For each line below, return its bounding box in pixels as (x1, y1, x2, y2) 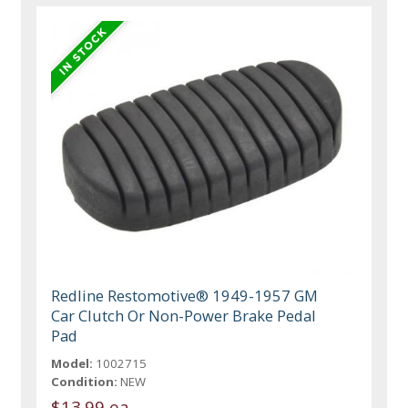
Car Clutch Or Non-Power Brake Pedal (51, 304, 317, 326)
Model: (51, 354, 94, 372)
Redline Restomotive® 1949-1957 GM (51, 284, 319, 306)
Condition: (51, 372, 118, 390)
